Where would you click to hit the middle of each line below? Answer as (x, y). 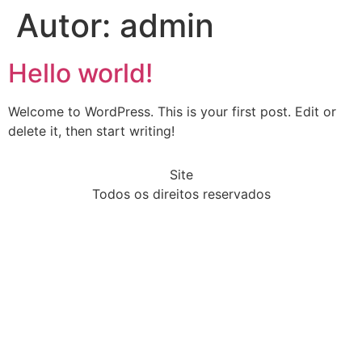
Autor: (68, 25)
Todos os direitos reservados (181, 194)
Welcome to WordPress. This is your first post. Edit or (172, 112)
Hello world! (80, 73)
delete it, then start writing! (91, 131)
